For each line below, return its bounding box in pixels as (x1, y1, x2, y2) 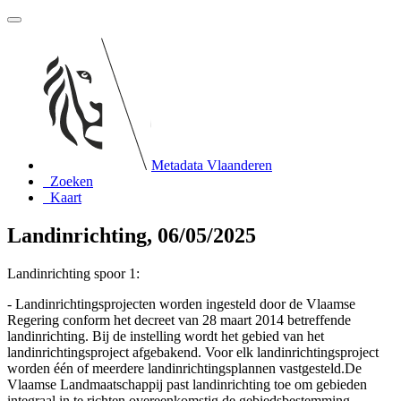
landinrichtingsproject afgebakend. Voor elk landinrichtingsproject (7, 344, 379, 360)
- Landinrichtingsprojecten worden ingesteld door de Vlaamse (7, 295, 355, 311)
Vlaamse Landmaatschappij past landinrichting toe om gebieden (7, 376, 367, 392)
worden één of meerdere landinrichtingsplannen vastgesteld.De (7, 360, 362, 376)
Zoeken (50, 174, 93, 189)
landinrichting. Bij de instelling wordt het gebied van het (7, 328, 324, 344)
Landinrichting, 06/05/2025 (7, 223, 256, 247)
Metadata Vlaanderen (151, 158, 272, 173)
